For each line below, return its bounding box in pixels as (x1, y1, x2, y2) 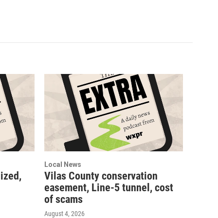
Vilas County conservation (44, 169, 158, 182)
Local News (44, 160, 81, 168)
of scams (44, 193, 83, 205)
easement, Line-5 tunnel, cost (44, 181, 173, 194)
